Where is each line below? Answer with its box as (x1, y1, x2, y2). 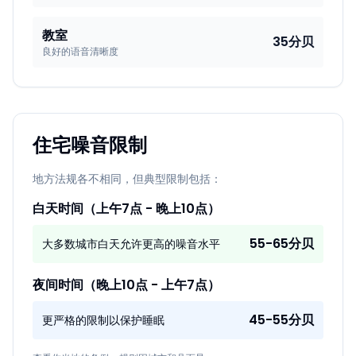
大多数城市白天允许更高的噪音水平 (42, 236, 220, 252)
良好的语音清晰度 (42, 44, 118, 58)
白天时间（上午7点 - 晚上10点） (33, 199, 220, 218)
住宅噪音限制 (33, 132, 147, 158)
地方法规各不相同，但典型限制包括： (33, 171, 222, 187)
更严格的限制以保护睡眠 (42, 312, 164, 328)
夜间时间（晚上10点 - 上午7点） (33, 276, 220, 294)
